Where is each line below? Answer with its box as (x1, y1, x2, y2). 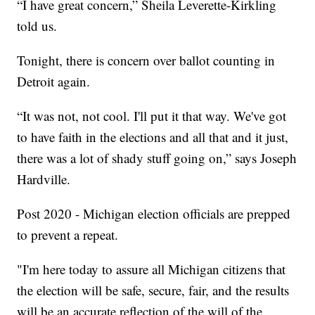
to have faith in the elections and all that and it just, (17, 128, 289, 146)
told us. (17, 17, 58, 35)
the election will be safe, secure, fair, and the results (17, 281, 290, 300)
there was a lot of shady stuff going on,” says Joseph (17, 149, 297, 167)
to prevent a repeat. (17, 226, 119, 244)
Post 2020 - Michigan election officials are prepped (17, 205, 291, 223)
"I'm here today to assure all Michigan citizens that (17, 260, 286, 278)
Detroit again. (17, 72, 91, 91)
